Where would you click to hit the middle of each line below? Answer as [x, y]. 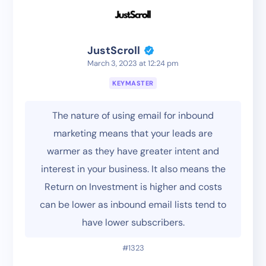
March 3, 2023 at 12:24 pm [133, 64]
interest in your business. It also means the [133, 169]
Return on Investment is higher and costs [133, 187]
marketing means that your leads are [133, 134]
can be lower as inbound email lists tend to [133, 205]
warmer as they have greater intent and [133, 151]
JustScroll [114, 51]
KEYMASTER [133, 83]
